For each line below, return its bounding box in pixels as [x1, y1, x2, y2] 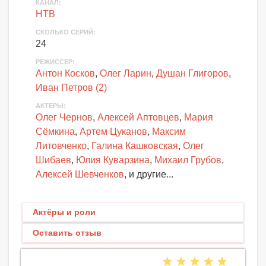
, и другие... [124, 169, 173, 179]
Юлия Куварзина [76, 155, 150, 165]
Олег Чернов [36, 112, 93, 122]
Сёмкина [36, 126, 75, 137]
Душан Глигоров [156, 68, 229, 78]
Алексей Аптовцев [97, 112, 179, 122]
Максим [152, 126, 186, 137]
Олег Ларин [100, 68, 151, 78]
